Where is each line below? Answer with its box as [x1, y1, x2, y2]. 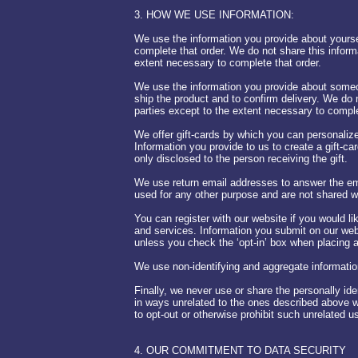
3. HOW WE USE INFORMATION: [134, 9, 294, 21]
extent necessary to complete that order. [134, 57, 321, 69]
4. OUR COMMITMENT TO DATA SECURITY [134, 344, 346, 356]
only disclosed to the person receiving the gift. [134, 153, 348, 165]
